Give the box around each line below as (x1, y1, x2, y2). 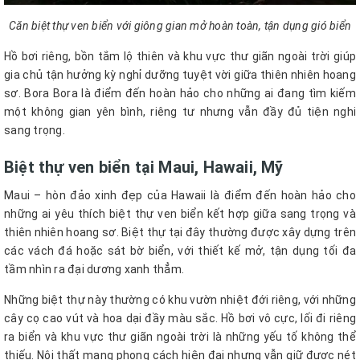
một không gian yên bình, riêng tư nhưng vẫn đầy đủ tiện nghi (4, 105, 356, 119)
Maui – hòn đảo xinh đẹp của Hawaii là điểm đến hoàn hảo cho (4, 189, 356, 202)
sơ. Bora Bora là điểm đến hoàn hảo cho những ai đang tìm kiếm (4, 87, 356, 100)
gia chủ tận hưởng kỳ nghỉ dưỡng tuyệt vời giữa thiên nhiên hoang (4, 68, 356, 82)
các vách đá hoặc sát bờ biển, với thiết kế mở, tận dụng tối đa (4, 244, 356, 258)
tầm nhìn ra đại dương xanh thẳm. (4, 263, 187, 276)
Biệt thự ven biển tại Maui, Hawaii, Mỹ (4, 157, 284, 178)
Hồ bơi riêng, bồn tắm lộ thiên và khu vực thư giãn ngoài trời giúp (4, 50, 356, 63)
